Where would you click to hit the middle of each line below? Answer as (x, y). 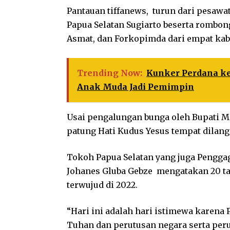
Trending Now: (110, 73)
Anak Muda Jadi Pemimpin (136, 87)
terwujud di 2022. (102, 185)
